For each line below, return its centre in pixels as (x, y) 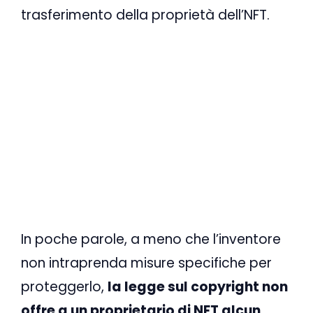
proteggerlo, (64, 286)
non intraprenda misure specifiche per (146, 263)
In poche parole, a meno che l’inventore (151, 239)
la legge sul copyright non (198, 286)
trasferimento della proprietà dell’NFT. (145, 15)
